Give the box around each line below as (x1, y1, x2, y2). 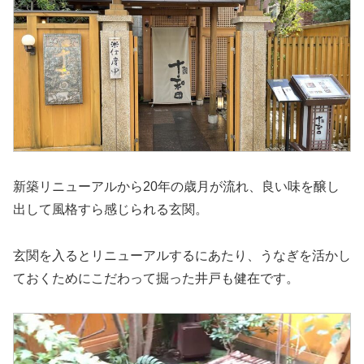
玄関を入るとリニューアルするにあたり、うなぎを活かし (13, 248, 351, 262)
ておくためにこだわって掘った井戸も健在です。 (13, 271, 299, 285)
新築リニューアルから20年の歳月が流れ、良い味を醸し (13, 179, 340, 193)
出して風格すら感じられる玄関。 (13, 201, 208, 216)
